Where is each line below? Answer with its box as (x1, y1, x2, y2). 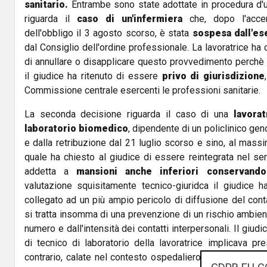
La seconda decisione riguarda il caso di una (24, 108, 234, 120)
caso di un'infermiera (77, 13, 182, 24)
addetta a (24, 165, 69, 177)
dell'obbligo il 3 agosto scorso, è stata (24, 27, 193, 39)
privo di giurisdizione (162, 70, 265, 82)
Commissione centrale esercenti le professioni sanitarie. (24, 84, 263, 96)
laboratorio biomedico (24, 122, 129, 134)
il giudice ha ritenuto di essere (24, 70, 162, 82)
